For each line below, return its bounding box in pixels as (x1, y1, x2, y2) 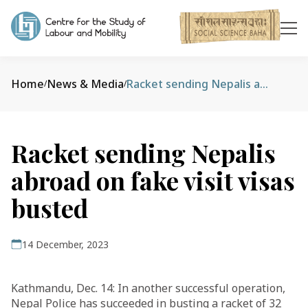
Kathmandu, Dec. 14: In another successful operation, (11, 280, 285, 296)
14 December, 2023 (22, 238, 109, 251)
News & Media (47, 76, 124, 91)
